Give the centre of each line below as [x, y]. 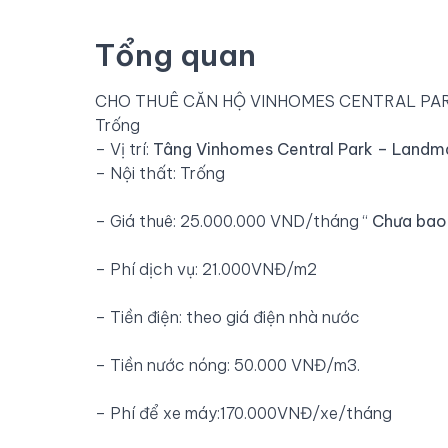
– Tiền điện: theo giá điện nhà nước [227, 316]
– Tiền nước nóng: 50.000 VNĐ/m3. [227, 364]
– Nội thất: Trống [160, 172]
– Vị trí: [124, 148]
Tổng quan [175, 54]
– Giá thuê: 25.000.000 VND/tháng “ [231, 220]
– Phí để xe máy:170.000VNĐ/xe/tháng [243, 412]
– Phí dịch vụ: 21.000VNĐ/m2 [206, 268]
